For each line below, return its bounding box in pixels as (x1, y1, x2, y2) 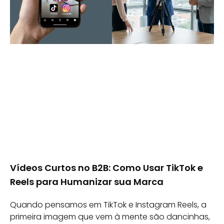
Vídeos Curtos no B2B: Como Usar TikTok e (10, 161, 203, 174)
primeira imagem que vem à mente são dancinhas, (10, 210, 210, 222)
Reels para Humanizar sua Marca (10, 175, 163, 188)
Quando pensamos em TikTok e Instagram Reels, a (10, 198, 206, 210)
